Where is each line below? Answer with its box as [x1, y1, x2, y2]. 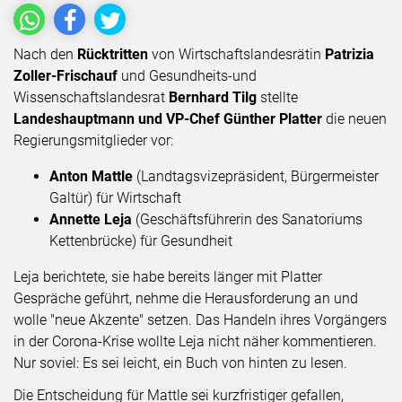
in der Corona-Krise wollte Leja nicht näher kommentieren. [13, 332, 377, 350]
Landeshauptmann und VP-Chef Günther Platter [13, 109, 322, 127]
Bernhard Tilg [169, 88, 257, 106]
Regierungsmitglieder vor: [13, 131, 173, 149]
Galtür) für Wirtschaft [49, 188, 181, 206]
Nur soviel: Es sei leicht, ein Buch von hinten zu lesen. [13, 354, 347, 371]
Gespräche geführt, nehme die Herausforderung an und [13, 289, 358, 307]
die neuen [322, 109, 387, 127]
